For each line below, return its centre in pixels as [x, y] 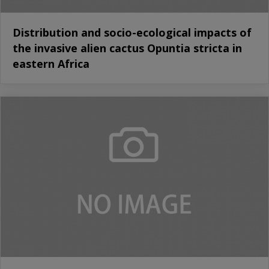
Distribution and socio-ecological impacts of [132, 32]
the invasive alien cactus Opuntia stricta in [127, 48]
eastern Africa [51, 63]
